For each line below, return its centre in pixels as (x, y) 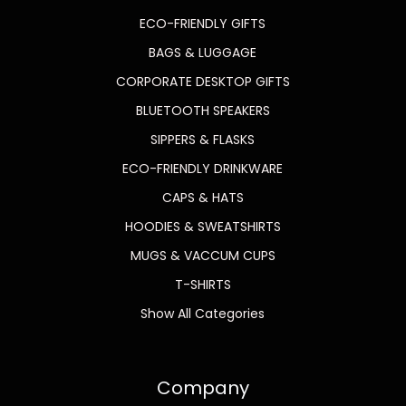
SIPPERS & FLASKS (203, 139)
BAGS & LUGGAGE (203, 52)
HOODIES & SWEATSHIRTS (203, 226)
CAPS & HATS (203, 197)
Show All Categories (203, 313)
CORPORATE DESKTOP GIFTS (203, 81)
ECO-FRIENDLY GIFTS (203, 23)
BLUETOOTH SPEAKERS (203, 110)
